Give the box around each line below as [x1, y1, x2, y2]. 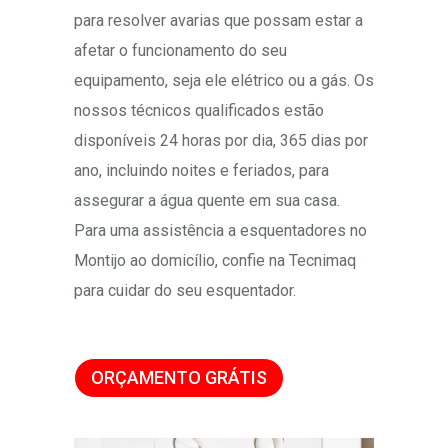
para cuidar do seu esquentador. [74, 281, 296, 301]
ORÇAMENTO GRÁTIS [91, 367, 267, 389]
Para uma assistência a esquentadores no [74, 221, 367, 241]
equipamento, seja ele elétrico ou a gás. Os [74, 71, 374, 91]
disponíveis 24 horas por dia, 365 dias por [74, 131, 368, 151]
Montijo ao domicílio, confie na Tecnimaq [74, 251, 356, 271]
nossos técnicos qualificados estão [74, 101, 324, 121]
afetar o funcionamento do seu [74, 41, 287, 61]
